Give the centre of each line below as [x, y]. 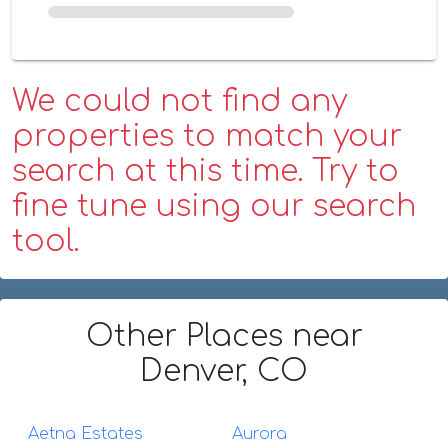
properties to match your [207, 136]
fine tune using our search [214, 206]
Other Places [188, 336]
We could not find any [179, 101]
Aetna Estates [85, 433]
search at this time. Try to [205, 171]
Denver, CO [224, 371]
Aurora [259, 433]
